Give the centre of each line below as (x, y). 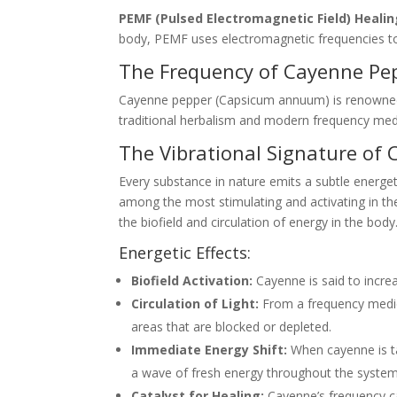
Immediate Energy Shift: (210, 349)
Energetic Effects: (185, 252)
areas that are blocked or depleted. (232, 326)
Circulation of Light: (195, 303)
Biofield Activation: (192, 280)
